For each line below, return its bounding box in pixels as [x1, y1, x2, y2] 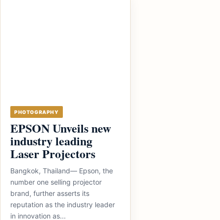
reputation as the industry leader [10, 200, 115, 209]
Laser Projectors [10, 145, 95, 162]
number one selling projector [10, 178, 102, 186]
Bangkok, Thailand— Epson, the [10, 166, 113, 175]
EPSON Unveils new [10, 119, 111, 137]
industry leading [10, 132, 92, 149]
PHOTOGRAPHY [14, 109, 59, 115]
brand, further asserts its [10, 189, 89, 197]
